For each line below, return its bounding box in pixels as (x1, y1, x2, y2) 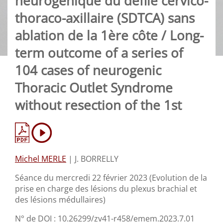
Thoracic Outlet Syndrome (15, 79, 173, 97)
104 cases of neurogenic (15, 62, 161, 80)
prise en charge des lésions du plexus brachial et (15, 183, 197, 195)
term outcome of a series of (15, 44, 183, 62)
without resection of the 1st (15, 97, 182, 114)
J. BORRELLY (75, 153, 118, 165)
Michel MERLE (15, 153, 66, 165)
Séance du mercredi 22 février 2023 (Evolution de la (15, 172, 207, 184)
